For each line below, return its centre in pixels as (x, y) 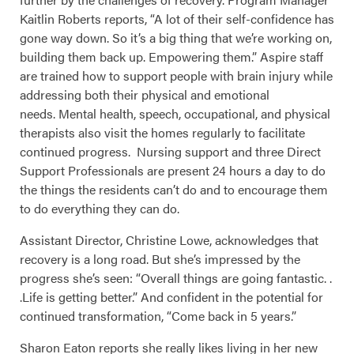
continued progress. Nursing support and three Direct (170, 152)
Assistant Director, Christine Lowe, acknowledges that (169, 240)
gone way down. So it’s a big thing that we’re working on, (176, 38)
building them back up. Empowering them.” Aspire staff (171, 57)
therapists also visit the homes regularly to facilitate (162, 133)
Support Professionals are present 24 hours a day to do (173, 171)
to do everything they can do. (106, 209)
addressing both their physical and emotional (145, 95)
